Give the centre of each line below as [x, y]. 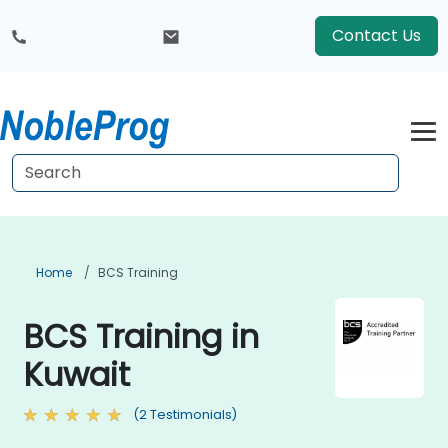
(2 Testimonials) [185, 414]
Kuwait [77, 374]
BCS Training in [141, 336]
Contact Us [376, 35]
